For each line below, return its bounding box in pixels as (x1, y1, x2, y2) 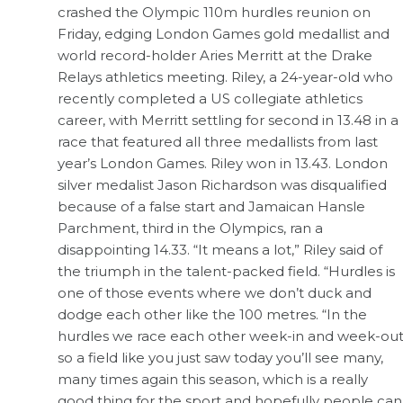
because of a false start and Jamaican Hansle (58, 197, 365, 215)
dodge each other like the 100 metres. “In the (58, 305, 367, 323)
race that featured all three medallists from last (58, 132, 378, 150)
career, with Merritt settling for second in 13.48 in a (58, 111, 399, 129)
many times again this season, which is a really (58, 370, 368, 388)
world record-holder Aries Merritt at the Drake (58, 46, 372, 64)
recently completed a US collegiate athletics (58, 89, 363, 107)
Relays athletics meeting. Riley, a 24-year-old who (58, 67, 393, 85)
